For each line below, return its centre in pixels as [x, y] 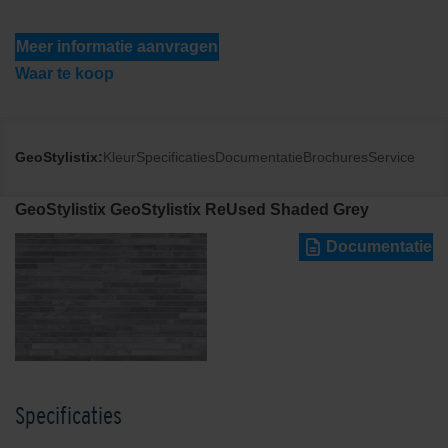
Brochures [335, 157]
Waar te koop [64, 74]
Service [391, 157]
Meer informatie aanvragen [117, 47]
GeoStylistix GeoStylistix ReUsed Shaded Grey [192, 210]
